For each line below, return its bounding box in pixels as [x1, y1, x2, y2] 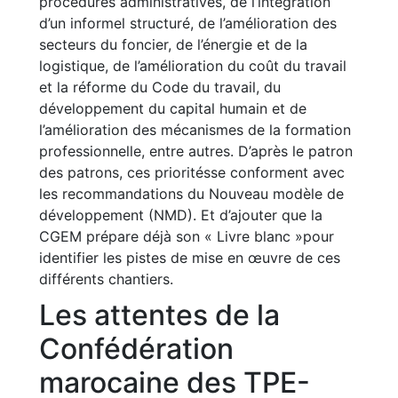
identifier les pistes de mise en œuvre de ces [39, 249, 340, 267]
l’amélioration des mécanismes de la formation [39, 121, 351, 139]
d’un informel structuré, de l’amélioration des [39, 14, 337, 32]
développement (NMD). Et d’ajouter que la [39, 206, 322, 224]
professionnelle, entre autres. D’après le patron [39, 142, 353, 160]
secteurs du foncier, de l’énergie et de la [39, 36, 307, 53]
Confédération [39, 331, 234, 366]
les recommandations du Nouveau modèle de [39, 185, 344, 203]
